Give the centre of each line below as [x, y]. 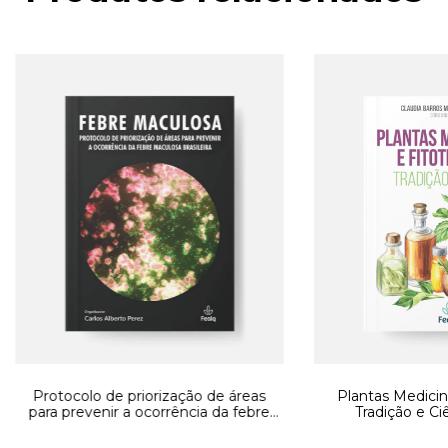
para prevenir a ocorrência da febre [149, 411]
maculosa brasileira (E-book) [149, 427]
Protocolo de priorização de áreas [149, 395]
